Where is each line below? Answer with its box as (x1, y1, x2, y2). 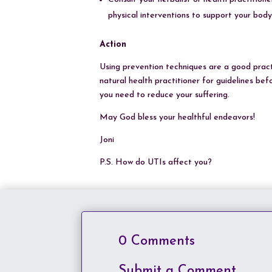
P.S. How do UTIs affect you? (100, 157, 212, 167)
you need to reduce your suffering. (100, 90, 235, 100)
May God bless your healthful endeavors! (100, 112, 256, 122)
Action (100, 39, 127, 49)
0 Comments (118, 234, 195, 249)
